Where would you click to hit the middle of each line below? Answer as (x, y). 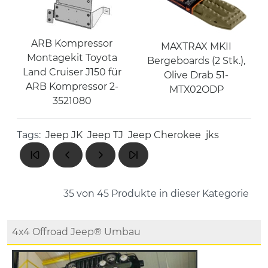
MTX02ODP (196, 89)
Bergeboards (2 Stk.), (196, 60)
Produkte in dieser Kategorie (179, 193)
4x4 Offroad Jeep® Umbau (76, 232)
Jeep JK (64, 135)
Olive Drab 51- (196, 75)
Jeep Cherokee (165, 135)
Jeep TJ (105, 135)
